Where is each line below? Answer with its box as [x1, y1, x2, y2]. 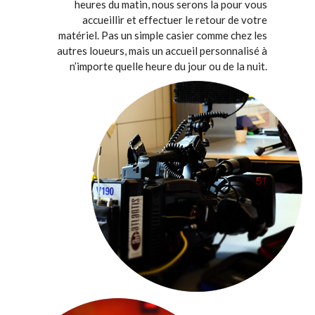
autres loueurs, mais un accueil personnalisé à [57, 44, 268, 58]
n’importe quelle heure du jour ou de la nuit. [70, 60, 268, 73]
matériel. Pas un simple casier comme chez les [58, 29, 268, 42]
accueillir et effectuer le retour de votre [82, 13, 268, 27]
